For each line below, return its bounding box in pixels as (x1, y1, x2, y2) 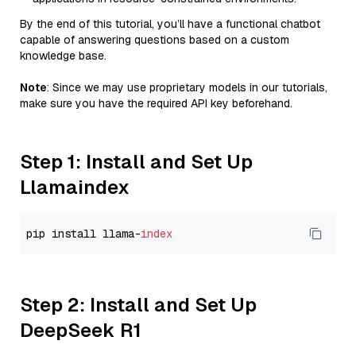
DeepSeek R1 (20, 318, 141, 342)
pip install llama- (26, 226, 141, 241)
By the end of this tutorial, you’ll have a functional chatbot (20, 17, 320, 31)
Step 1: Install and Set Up (20, 149, 253, 174)
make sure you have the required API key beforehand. (20, 96, 292, 110)
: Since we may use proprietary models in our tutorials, (47, 80, 327, 95)
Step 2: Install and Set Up (20, 292, 257, 317)
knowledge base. (20, 48, 106, 63)
